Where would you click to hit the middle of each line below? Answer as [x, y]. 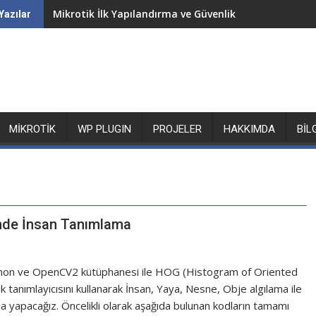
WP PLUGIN [104, 129]
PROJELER [177, 129]
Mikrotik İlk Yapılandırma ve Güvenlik [144, 14]
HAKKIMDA [249, 129]
